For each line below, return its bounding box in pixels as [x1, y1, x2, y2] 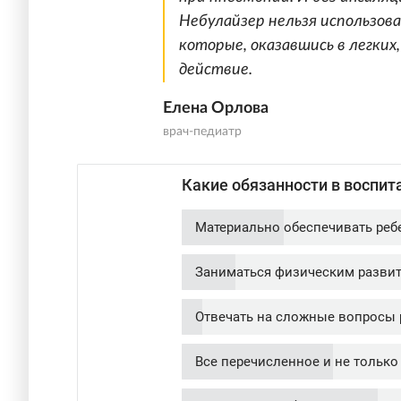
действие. [179, 62, 252, 79]
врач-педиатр [163, 125, 242, 139]
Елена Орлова [163, 100, 269, 117]
